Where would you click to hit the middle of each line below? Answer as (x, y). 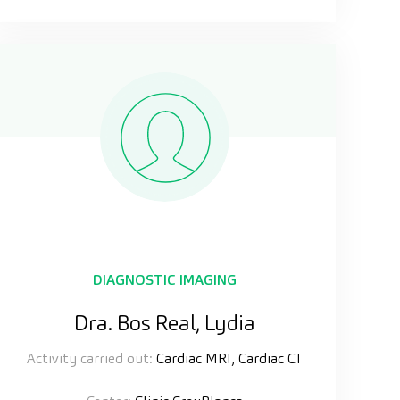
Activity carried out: (89, 358)
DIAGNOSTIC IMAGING (164, 279)
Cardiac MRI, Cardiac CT (227, 358)
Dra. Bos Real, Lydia (164, 322)
